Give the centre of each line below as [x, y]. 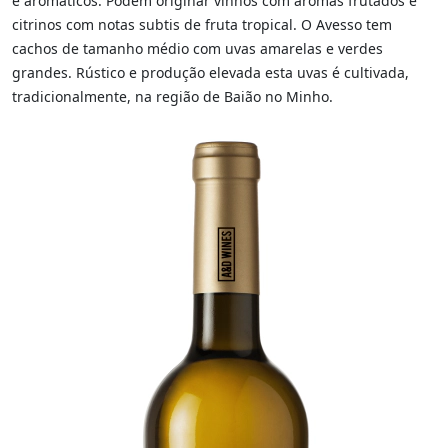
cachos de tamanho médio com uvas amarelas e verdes [197, 49]
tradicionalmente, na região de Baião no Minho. [172, 97]
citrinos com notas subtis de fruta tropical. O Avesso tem [202, 25]
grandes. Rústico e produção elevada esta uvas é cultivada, [210, 73]
